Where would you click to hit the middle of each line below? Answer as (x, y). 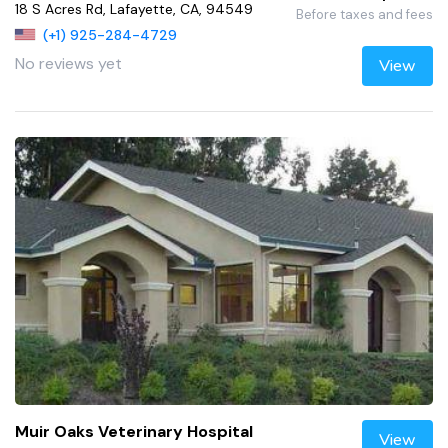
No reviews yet (68, 64)
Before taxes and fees (364, 14)
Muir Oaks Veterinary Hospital (134, 431)
